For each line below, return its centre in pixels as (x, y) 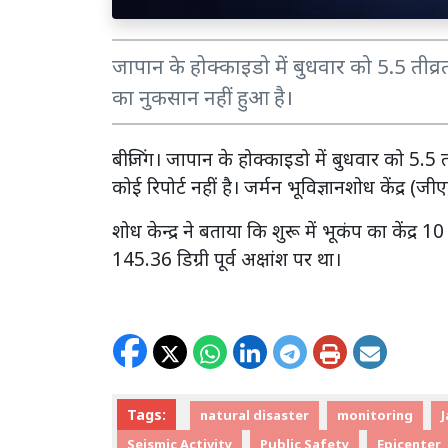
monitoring (375, 415)
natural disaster (254, 415)
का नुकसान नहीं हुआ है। (202, 96)
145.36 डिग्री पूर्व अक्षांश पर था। (226, 258)
